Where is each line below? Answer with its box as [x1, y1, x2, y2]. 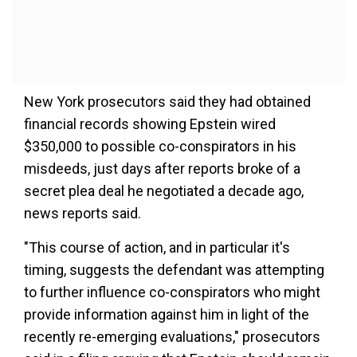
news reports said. [24, 205, 141, 222]
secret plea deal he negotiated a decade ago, [24, 182, 304, 200]
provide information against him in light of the [24, 306, 309, 324]
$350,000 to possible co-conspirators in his [24, 138, 296, 155]
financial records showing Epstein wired [24, 116, 276, 133]
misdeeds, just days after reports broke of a [24, 160, 300, 178]
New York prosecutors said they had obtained [24, 93, 311, 111]
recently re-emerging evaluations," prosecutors [24, 328, 320, 346]
